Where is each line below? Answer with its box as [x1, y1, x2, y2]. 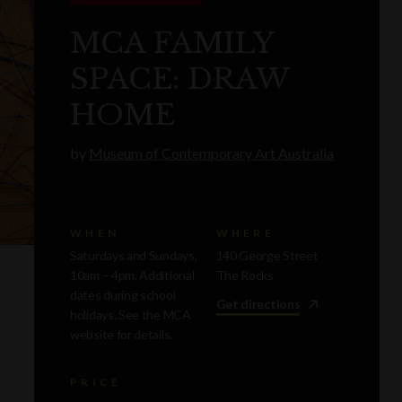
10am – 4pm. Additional [70, 267, 195, 283]
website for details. [70, 326, 172, 342]
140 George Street [215, 247, 319, 263]
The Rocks [215, 267, 274, 283]
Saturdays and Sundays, [70, 247, 197, 263]
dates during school [70, 286, 176, 302]
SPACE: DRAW [70, 60, 289, 97]
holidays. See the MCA [70, 306, 191, 322]
